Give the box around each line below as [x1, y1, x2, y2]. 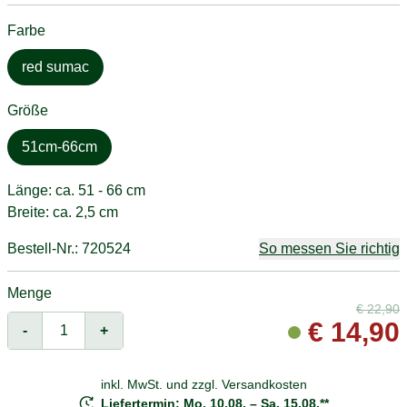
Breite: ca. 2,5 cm [7, 203, 118, 220]
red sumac [22, 58, 89, 74]
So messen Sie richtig [259, 240, 400, 256]
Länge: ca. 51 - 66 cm [7, 182, 145, 198]
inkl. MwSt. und [100, 376, 192, 392]
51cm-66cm [22, 138, 97, 154]
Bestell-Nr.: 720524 [7, 240, 131, 256]
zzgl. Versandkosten [191, 376, 307, 392]
